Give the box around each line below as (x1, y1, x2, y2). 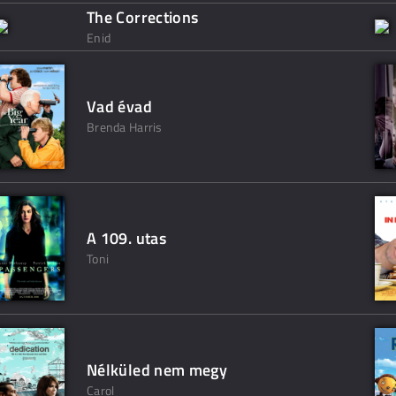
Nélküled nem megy (87, 358, 228, 382)
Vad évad (87, 95, 152, 118)
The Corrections (87, 5, 199, 29)
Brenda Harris (87, 118, 163, 136)
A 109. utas (87, 226, 166, 250)
